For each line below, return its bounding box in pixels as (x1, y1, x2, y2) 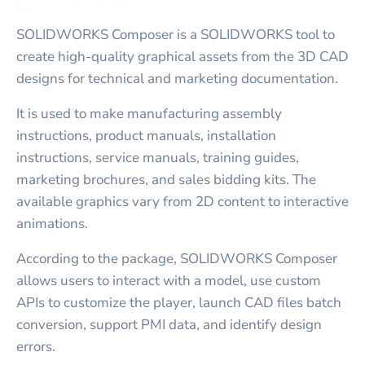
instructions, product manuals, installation (16, 125, 276, 145)
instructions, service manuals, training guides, (16, 147, 299, 167)
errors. (16, 336, 55, 356)
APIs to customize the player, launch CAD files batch (16, 292, 341, 312)
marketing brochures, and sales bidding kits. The (16, 169, 316, 189)
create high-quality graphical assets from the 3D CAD (16, 46, 349, 66)
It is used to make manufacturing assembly (16, 103, 282, 123)
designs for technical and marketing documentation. (16, 68, 338, 88)
